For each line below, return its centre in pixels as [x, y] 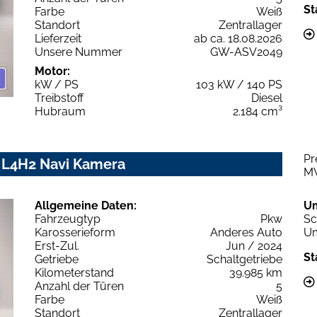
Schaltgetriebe [244, 260]
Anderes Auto [246, 233]
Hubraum [60, 112]
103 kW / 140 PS [239, 85]
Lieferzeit [58, 39]
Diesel [267, 98]
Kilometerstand [74, 273]
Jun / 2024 [254, 246]
